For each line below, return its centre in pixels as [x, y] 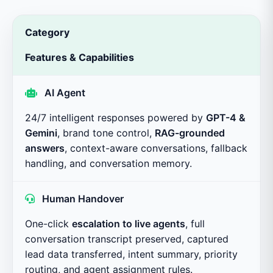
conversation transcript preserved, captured [127, 239]
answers [45, 148]
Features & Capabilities [80, 57]
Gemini [41, 133]
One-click [48, 223]
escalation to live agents [129, 223]
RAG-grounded [190, 133]
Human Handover [83, 198]
